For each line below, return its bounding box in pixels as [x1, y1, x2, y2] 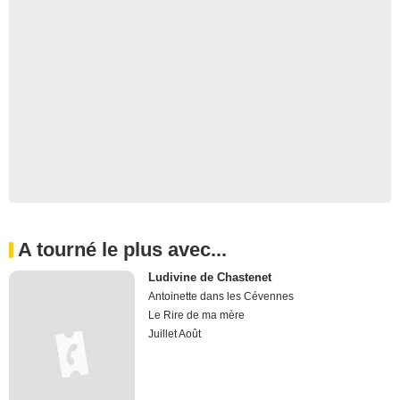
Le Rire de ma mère [148, 309, 246, 321]
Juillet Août [148, 328, 202, 340]
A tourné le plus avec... [18, 238, 227, 261]
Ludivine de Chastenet [148, 271, 272, 284]
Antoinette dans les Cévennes [148, 290, 295, 303]
